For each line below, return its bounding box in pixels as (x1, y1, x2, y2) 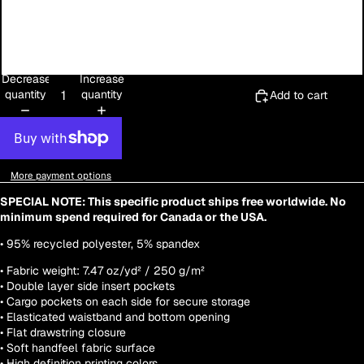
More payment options (11, 168, 111, 181)
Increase (79, 71, 124, 87)
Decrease (2, 71, 51, 87)
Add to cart (270, 88, 327, 103)
